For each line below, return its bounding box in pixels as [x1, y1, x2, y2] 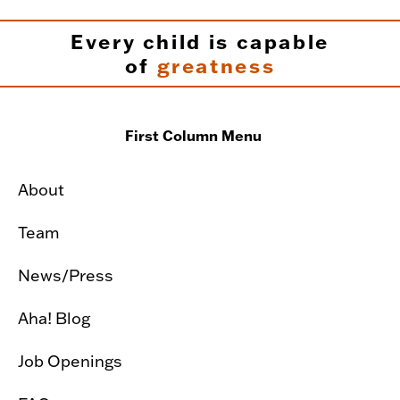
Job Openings [18, 349, 122, 371]
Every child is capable [70, 28, 330, 54]
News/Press [18, 263, 113, 286]
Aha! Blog [18, 306, 90, 329]
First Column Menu [125, 125, 262, 145]
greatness [156, 52, 276, 79]
